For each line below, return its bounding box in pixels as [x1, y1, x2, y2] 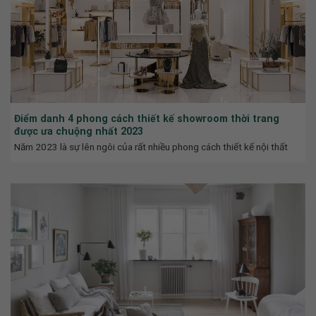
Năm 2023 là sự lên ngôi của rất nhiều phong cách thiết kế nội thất [14, 140, 288, 152]
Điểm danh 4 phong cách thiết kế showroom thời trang [14, 112, 279, 124]
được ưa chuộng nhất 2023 [14, 125, 143, 137]
